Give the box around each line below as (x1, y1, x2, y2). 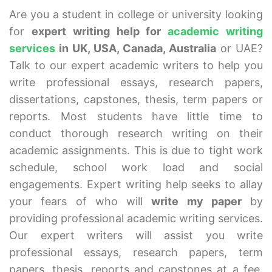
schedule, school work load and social (9, 160, 263, 174)
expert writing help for (31, 24, 168, 38)
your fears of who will (9, 194, 152, 208)
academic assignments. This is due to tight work (9, 143, 263, 157)
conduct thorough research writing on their (9, 126, 263, 140)
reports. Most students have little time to (9, 109, 263, 123)
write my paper (151, 194, 242, 208)
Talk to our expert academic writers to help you (9, 58, 263, 72)
